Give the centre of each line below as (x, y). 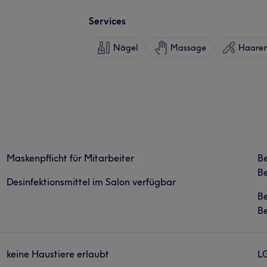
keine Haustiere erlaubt (58, 254)
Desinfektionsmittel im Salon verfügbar (91, 181)
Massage (188, 47)
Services (107, 21)
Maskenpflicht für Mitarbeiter (71, 158)
